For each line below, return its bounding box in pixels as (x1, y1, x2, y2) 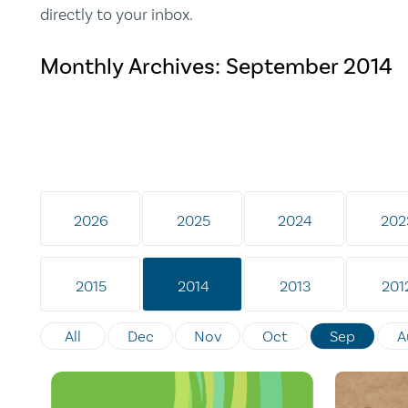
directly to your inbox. (40, 5, 193, 25)
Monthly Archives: (40, 53, 226, 81)
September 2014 (226, 53, 393, 81)
